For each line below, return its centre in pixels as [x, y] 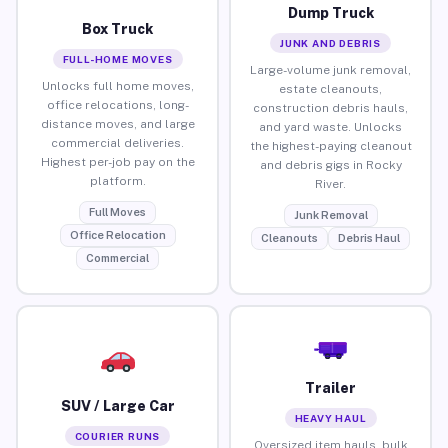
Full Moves [117, 211]
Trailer [330, 387]
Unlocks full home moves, [117, 85]
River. [330, 183]
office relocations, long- [117, 104]
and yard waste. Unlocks [330, 126]
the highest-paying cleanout [330, 145]
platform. [117, 180]
